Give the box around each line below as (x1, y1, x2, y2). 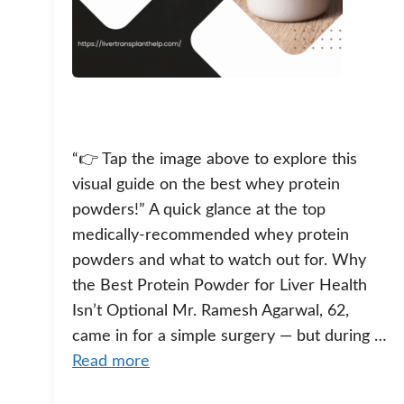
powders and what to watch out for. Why (72, 252, 366, 270)
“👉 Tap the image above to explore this (72, 151, 357, 169)
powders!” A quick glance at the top (72, 202, 326, 219)
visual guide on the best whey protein (72, 177, 340, 194)
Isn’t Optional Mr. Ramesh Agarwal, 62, (72, 303, 349, 320)
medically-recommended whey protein (72, 227, 349, 244)
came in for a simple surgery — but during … (72, 328, 387, 345)
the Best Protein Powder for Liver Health (72, 278, 367, 295)
